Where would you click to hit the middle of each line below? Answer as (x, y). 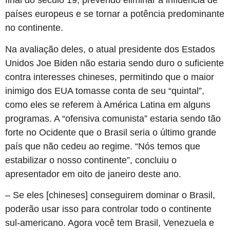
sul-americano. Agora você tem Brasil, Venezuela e (110, 223)
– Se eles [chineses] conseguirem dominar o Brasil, (110, 195)
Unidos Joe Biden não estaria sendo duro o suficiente (114, 63)
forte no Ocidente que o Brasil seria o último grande (111, 132)
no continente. (34, 28)
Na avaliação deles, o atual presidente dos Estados (110, 49)
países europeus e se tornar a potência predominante (115, 14)
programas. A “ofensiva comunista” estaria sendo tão (113, 118)
